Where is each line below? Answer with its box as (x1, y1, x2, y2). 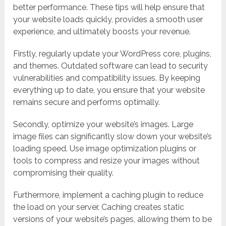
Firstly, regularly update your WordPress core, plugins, (13, 49, 212, 59)
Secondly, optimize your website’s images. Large (13, 120, 194, 130)
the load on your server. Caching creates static (13, 202, 185, 212)
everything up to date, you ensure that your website (13, 85, 205, 95)
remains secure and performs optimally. (13, 97, 160, 107)
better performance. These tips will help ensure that (13, 3, 205, 13)
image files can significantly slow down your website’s (13, 132, 212, 142)
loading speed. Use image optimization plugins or (13, 144, 197, 154)
